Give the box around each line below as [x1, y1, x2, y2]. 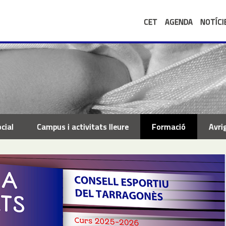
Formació [151, 121, 186, 133]
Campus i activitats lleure [36, 121, 129, 133]
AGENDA [165, 16, 193, 28]
